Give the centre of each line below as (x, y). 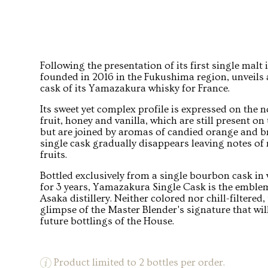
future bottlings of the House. (107, 221)
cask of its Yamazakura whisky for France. (135, 88)
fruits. (54, 155)
